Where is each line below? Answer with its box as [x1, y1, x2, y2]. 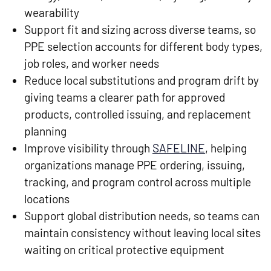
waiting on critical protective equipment [24, 243, 224, 257]
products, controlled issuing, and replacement [24, 107, 251, 122]
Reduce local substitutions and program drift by [24, 73, 259, 88]
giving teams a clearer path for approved [24, 90, 225, 105]
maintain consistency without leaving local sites [24, 226, 261, 240]
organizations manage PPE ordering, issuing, [24, 158, 245, 172]
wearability [24, 5, 79, 20]
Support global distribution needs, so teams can [24, 209, 260, 223]
